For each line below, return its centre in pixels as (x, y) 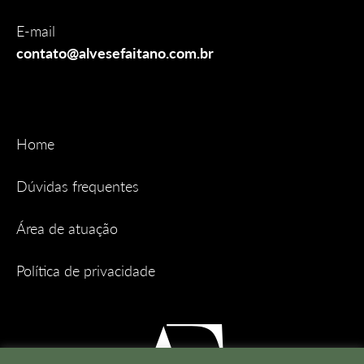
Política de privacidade (86, 271)
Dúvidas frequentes (78, 186)
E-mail (36, 31)
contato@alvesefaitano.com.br (115, 53)
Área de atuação (67, 229)
